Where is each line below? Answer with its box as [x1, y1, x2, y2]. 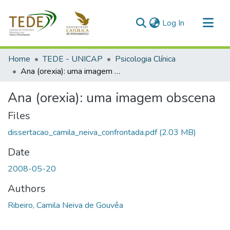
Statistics [8, 82, 42, 93]
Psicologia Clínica [115, 53, 176, 65]
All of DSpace [8, 65, 58, 76]
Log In [162, 17, 184, 29]
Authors [8, 182, 46, 196]
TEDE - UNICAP [43, 53, 103, 65]
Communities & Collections [8, 49, 103, 60]
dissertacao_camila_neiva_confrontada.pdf [8, 127, 157, 138]
